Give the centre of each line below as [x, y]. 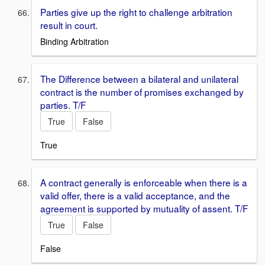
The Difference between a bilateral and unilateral [139, 79]
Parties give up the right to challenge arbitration [136, 12]
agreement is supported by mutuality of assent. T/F [144, 209]
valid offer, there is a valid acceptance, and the [135, 195]
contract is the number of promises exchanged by [142, 92]
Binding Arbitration [75, 42]
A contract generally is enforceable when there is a [144, 182]
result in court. [69, 25]
